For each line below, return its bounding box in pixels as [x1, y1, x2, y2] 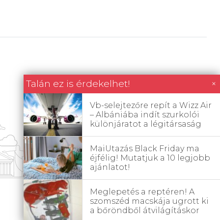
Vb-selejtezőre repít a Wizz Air [90, 101, 212, 110]
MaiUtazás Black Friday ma [90, 144, 199, 153]
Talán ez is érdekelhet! [26, 78, 130, 89]
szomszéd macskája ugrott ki [90, 196, 209, 206]
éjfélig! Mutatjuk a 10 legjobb [90, 153, 210, 163]
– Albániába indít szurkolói [90, 110, 199, 119]
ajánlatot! [90, 163, 130, 172]
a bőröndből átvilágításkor [90, 206, 199, 215]
